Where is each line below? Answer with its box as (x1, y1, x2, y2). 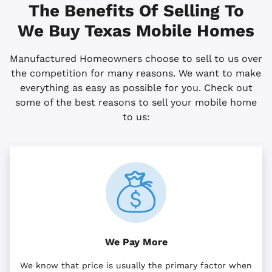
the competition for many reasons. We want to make (11, 67, 261, 80)
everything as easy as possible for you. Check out (19, 82, 253, 94)
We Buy (18, 21, 84, 41)
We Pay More (104, 236, 168, 248)
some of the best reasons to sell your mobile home (15, 97, 257, 109)
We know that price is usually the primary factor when (20, 260, 252, 271)
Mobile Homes (136, 21, 254, 41)
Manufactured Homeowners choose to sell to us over (10, 53, 262, 65)
